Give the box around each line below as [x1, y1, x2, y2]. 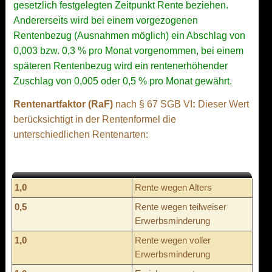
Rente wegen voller [135, 235, 211, 245]
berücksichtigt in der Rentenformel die [13, 114, 176, 124]
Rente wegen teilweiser [135, 202, 226, 212]
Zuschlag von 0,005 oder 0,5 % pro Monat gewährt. [13, 75, 232, 86]
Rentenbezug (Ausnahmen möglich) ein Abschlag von [13, 30, 245, 41]
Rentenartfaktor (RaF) [13, 98, 115, 109]
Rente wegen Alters [135, 182, 212, 192]
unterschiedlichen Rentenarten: [13, 129, 148, 140]
